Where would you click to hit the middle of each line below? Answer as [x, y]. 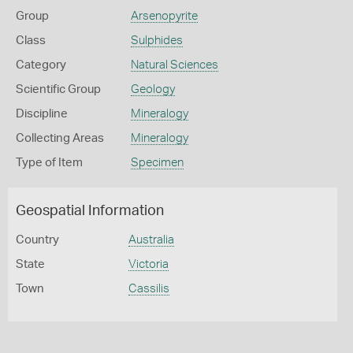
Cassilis [149, 289]
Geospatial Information [90, 211]
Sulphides [156, 41]
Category [41, 65]
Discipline [42, 114]
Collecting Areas [60, 138]
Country [37, 240]
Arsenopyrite [164, 16]
